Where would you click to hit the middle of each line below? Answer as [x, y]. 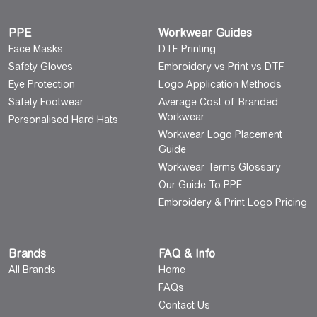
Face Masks [36, 49]
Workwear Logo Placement [220, 135]
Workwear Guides [205, 33]
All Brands [32, 270]
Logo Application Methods [220, 85]
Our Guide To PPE [200, 185]
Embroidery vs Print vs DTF [221, 67]
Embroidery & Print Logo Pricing [233, 203]
